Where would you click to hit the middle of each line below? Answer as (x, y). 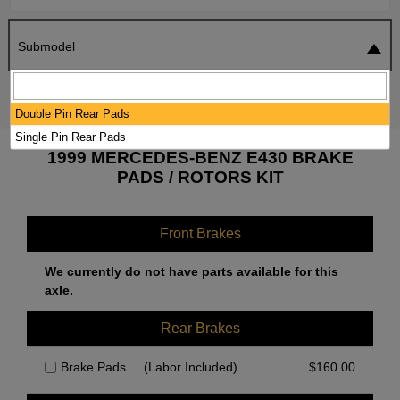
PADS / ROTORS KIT (200, 178)
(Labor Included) (191, 367)
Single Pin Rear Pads (70, 137)
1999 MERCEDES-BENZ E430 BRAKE (200, 158)
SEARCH (343, 92)
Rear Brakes (200, 329)
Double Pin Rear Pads (72, 114)
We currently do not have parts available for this (192, 272)
